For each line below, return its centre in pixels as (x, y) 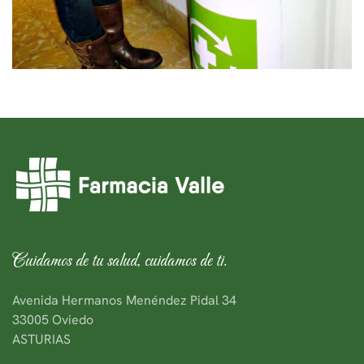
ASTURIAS (41, 340)
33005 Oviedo (53, 320)
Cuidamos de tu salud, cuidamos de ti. (120, 262)
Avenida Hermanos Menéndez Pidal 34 (124, 301)
